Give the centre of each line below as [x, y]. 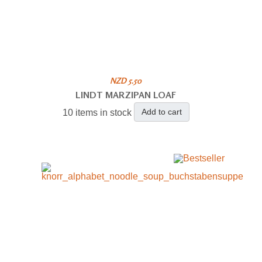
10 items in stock [97, 112]
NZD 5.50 [126, 80]
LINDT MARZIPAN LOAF [126, 94]
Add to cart [161, 111]
